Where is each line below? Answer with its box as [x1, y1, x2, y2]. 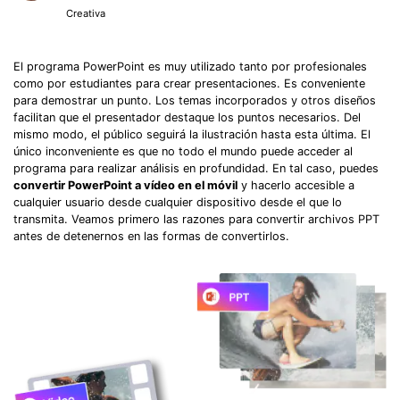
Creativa [66, 7, 106, 21]
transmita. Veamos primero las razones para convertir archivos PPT [13, 212, 379, 226]
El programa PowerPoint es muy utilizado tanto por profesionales [13, 59, 367, 73]
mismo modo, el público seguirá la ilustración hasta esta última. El [13, 127, 371, 141]
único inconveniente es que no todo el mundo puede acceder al [13, 144, 353, 158]
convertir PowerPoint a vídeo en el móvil [13, 178, 237, 192]
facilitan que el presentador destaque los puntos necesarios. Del [13, 110, 361, 124]
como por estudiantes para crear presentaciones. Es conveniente [13, 76, 365, 90]
